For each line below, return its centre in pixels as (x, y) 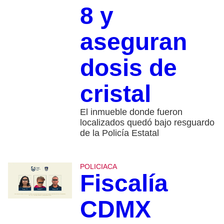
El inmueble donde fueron (131, 112)
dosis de (128, 68)
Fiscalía (124, 183)
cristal (115, 94)
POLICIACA (98, 167)
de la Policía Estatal (119, 133)
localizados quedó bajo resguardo (147, 123)
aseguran (133, 42)
